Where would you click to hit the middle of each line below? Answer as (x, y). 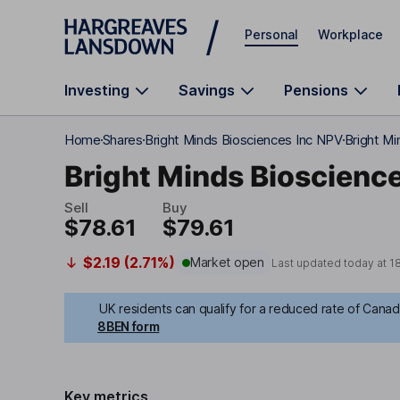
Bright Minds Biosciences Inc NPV (243, 140)
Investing (97, 90)
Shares (122, 140)
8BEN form (129, 326)
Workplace (350, 34)
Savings (207, 90)
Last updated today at (330, 262)
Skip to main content (129, 22)
